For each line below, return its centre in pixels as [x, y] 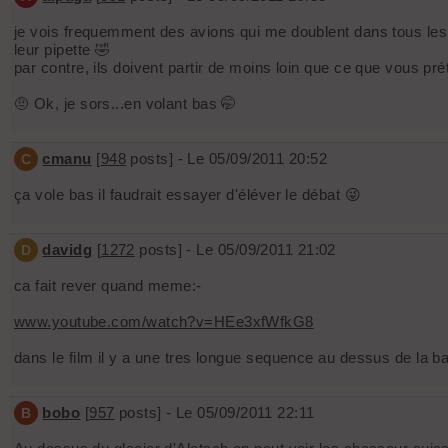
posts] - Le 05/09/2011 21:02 [235, 250]
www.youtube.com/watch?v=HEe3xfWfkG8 [164, 322]
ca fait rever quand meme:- [108, 286]
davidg [67, 250]
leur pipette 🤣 [62, 50]
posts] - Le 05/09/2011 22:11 [214, 413]
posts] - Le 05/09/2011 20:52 [226, 159]
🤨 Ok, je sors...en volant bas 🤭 [125, 104]
